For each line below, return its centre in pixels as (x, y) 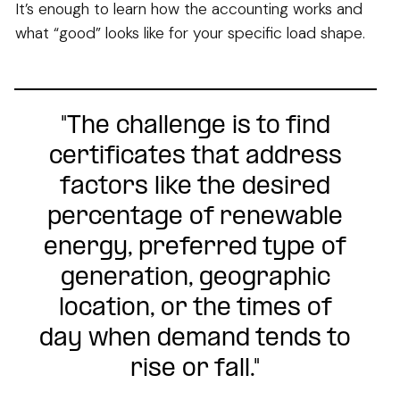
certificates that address (195, 157)
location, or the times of (195, 309)
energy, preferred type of (196, 248)
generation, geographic (195, 279)
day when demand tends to (196, 339)
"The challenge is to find (195, 127)
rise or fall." (196, 370)
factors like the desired (196, 187)
